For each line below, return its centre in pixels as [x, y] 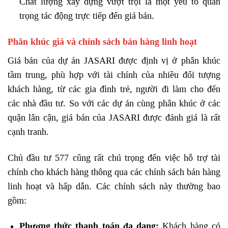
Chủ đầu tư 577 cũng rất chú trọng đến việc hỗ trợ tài [114, 158]
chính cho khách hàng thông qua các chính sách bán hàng [114, 172]
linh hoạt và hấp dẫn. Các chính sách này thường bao [114, 186]
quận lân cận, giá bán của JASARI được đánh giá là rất [114, 117]
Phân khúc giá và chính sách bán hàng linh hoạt [102, 41]
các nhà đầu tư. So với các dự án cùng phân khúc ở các [114, 103]
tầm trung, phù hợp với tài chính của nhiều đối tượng [114, 75]
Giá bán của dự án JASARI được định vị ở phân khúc [114, 60]
